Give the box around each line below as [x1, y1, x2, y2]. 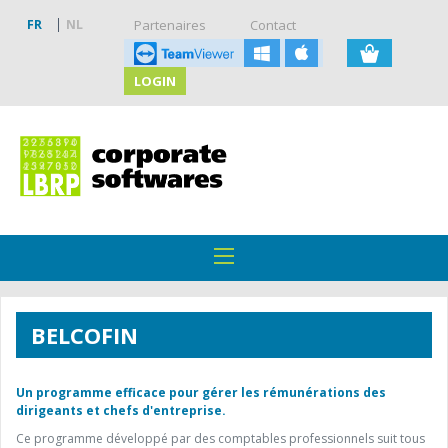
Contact [250, 16, 297, 34]
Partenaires [134, 16, 207, 34]
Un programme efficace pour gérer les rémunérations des [16, 384, 386, 402]
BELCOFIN [31, 320, 138, 351]
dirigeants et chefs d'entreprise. [16, 402, 226, 420]
